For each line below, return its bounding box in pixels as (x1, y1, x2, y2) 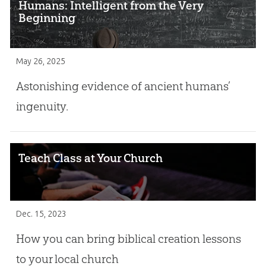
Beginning (18, 10, 76, 25)
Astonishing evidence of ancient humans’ (15, 79, 230, 94)
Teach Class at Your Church (18, 150, 163, 165)
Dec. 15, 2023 (15, 208, 66, 218)
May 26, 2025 (15, 56, 65, 66)
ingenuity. (15, 99, 68, 114)
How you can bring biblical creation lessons (15, 232, 241, 246)
